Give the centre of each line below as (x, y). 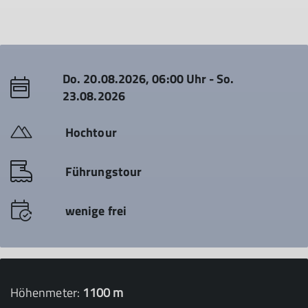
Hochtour (91, 132)
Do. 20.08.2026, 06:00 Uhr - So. (148, 79)
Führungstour (104, 172)
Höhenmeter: (46, 293)
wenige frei (96, 211)
